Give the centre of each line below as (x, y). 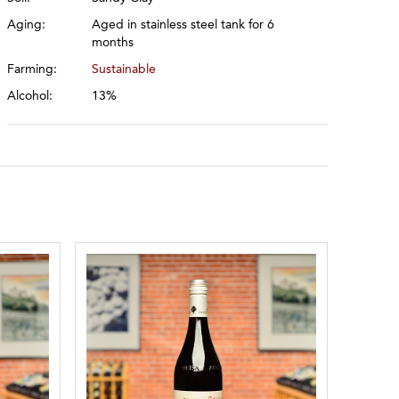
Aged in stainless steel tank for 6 (183, 25)
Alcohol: (30, 96)
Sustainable (124, 69)
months (113, 43)
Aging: (27, 25)
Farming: (33, 69)
